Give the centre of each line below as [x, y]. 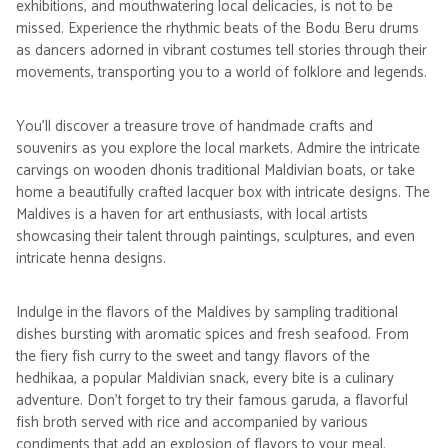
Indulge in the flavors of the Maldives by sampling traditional [207, 312]
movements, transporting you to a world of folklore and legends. [221, 72]
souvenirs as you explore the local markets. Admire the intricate [218, 148]
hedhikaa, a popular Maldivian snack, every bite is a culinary [205, 378]
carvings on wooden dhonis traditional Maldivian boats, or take [215, 170]
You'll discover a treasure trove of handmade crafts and [194, 126]
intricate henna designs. [91, 258]
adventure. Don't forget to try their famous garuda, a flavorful [212, 400]
